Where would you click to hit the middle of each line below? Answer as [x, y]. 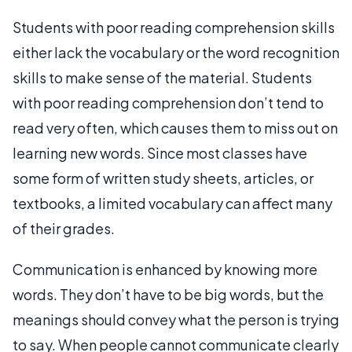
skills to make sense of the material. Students [162, 77]
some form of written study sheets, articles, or [163, 178]
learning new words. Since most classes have [160, 152]
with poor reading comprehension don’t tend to [168, 102]
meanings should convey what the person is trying [176, 319]
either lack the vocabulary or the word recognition [176, 52]
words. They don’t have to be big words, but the [168, 294]
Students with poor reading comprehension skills [174, 27]
